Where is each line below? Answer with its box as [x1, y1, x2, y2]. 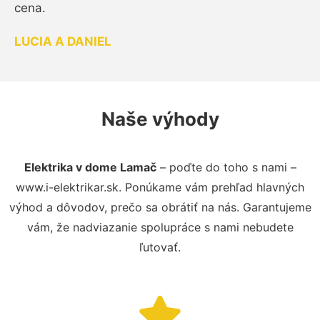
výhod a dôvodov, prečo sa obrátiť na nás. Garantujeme [9, 199, 311, 214]
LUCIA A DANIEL [14, 34, 111, 49]
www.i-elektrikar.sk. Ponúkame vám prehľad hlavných [16, 179, 304, 194]
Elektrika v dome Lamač [24, 159, 156, 174]
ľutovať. [139, 239, 181, 254]
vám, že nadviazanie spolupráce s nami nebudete [26, 219, 294, 234]
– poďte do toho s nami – [156, 159, 296, 174]
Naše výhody [101, 107, 219, 130]
